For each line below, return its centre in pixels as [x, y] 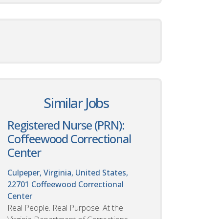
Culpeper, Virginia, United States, [68, 172]
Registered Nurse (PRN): [66, 125]
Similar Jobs [76, 102]
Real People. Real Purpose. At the [65, 208]
